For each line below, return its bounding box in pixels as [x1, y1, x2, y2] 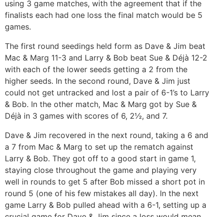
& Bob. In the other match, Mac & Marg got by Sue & [5, 99, 197, 109]
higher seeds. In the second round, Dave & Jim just [5, 76, 190, 86]
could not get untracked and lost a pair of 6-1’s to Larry [5, 87, 209, 97]
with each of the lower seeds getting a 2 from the [5, 64, 187, 74]
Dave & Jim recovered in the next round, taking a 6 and [5, 130, 208, 140]
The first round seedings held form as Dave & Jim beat [5, 41, 205, 51]
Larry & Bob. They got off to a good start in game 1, [5, 153, 196, 163]
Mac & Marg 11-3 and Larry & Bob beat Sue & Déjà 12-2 [5, 52, 207, 62]
